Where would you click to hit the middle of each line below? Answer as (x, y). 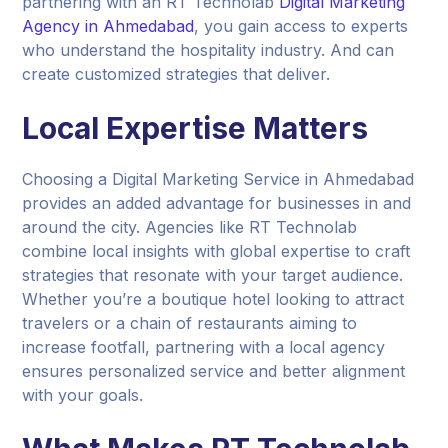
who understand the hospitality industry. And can (208, 49)
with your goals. (83, 394)
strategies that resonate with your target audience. (213, 274)
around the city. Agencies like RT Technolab (190, 226)
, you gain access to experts (301, 25)
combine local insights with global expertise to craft (216, 250)
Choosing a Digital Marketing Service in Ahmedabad (218, 178)
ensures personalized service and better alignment (214, 370)
